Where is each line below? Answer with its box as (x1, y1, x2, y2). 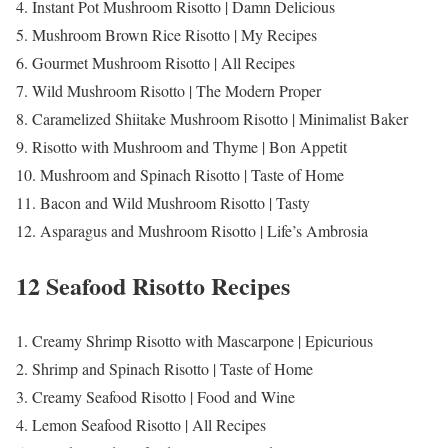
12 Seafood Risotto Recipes (16, 267, 290, 303)
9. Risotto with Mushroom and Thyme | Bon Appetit (16, 135, 347, 157)
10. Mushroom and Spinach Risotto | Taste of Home (16, 163, 344, 185)
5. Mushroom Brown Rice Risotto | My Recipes (16, 23, 317, 45)
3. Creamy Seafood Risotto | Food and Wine (16, 385, 295, 407)
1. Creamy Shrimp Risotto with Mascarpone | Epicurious (16, 329, 373, 351)
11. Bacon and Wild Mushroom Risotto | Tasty (16, 191, 310, 213)
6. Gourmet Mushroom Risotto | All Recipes (16, 51, 295, 73)
